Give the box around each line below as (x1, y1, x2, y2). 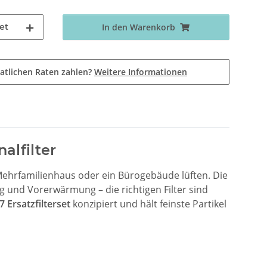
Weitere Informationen (94, 66, 187, 77)
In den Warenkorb (102, 21, 176, 33)
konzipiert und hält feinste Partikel (70, 197, 226, 210)
